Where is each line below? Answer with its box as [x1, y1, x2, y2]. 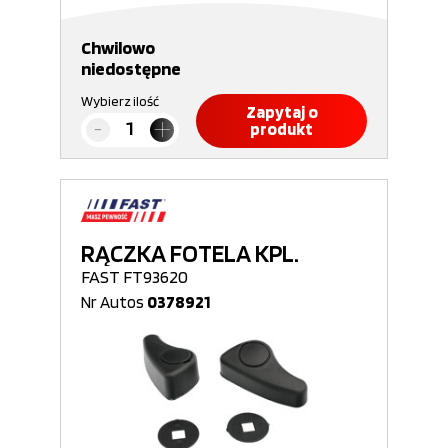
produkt [250, 119, 313, 139]
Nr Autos [81, 292, 147, 312]
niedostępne [81, 58, 181, 79]
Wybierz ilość [81, 93, 159, 109]
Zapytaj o [245, 102, 318, 122]
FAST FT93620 [81, 266, 188, 287]
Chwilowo [81, 37, 155, 58]
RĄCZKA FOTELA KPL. [81, 238, 299, 268]
